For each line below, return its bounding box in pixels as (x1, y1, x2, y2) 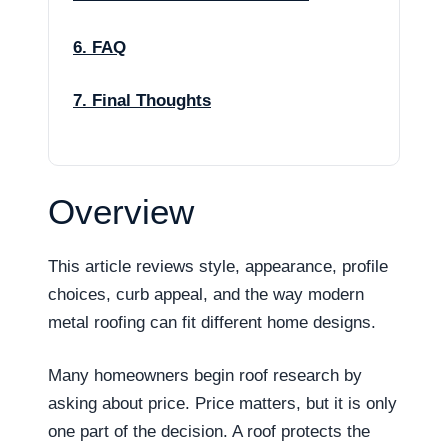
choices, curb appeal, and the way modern (48, 284, 364, 304)
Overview (48, 191, 194, 231)
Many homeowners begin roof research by (48, 366, 362, 385)
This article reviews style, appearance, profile (48, 256, 388, 276)
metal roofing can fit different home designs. (48, 312, 376, 332)
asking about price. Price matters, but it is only (48, 394, 397, 413)
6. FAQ (73, 37, 126, 57)
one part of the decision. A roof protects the (48, 422, 370, 441)
